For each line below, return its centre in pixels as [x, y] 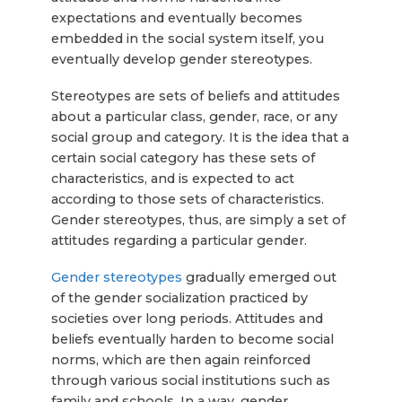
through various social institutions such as [190, 380]
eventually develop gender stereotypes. [181, 59]
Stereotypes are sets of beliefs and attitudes [195, 96]
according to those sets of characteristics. [187, 199]
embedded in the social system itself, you [187, 38]
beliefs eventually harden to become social [192, 339]
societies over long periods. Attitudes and [187, 318]
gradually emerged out [259, 277]
